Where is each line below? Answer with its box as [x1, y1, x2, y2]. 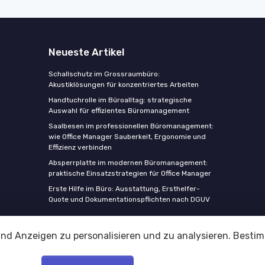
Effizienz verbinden [48, 143, 112, 151]
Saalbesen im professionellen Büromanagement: [48, 122, 214, 130]
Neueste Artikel [48, 46, 124, 58]
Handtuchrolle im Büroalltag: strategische [48, 96, 192, 104]
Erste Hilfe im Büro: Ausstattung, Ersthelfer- [48, 185, 200, 193]
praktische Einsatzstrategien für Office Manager [48, 169, 211, 177]
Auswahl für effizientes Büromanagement [48, 106, 189, 115]
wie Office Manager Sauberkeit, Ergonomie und [48, 132, 206, 141]
